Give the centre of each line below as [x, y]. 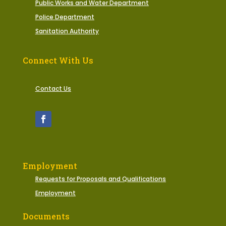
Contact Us [53, 89]
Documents [46, 216]
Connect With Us [58, 61]
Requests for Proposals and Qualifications [100, 179]
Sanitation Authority [67, 31]
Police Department [65, 17]
